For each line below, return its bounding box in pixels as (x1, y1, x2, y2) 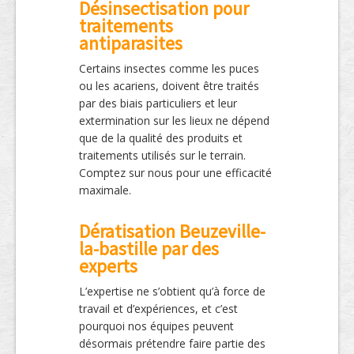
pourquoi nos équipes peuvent (79, 318, 234, 333)
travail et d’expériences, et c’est (79, 301, 238, 316)
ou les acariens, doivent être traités (79, 78, 259, 93)
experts (79, 254, 137, 277)
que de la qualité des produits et (79, 130, 243, 145)
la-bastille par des (79, 237, 219, 260)
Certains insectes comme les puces (79, 61, 259, 76)
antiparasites (79, 32, 183, 55)
